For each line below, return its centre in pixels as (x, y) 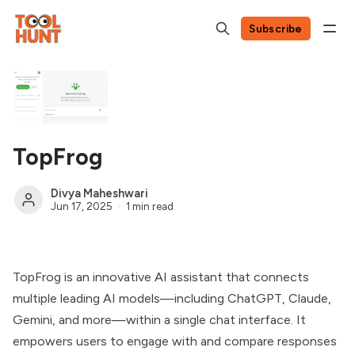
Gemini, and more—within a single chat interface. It (159, 319)
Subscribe (276, 28)
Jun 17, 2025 (82, 206)
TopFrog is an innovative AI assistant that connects (161, 277)
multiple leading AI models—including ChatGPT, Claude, (172, 298)
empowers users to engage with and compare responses (175, 341)
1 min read (149, 206)
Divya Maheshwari (99, 193)
